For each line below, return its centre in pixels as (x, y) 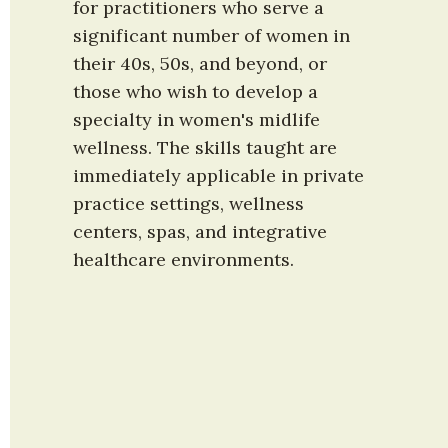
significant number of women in (211, 36)
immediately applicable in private (218, 176)
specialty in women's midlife (196, 120)
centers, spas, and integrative (200, 232)
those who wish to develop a (195, 92)
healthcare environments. (183, 260)
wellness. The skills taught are (205, 148)
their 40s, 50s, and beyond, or (200, 64)
